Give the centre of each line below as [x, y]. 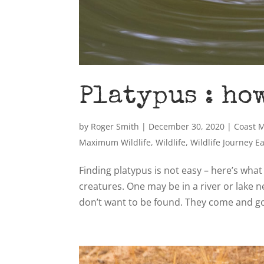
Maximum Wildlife [115, 142]
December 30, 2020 [187, 126]
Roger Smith [115, 126]
